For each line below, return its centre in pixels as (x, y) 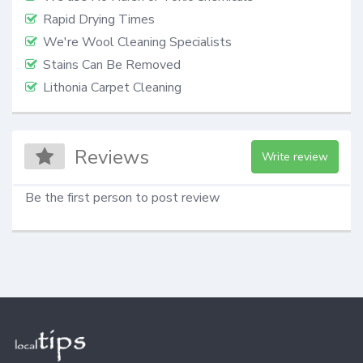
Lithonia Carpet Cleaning (112, 87)
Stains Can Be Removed (112, 64)
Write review (295, 157)
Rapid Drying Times (99, 19)
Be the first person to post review (122, 198)
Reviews (112, 158)
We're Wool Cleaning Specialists (137, 42)
